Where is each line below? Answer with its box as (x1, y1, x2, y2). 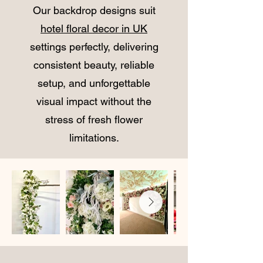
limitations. (69, 131, 119, 144)
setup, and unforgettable (38, 76, 150, 89)
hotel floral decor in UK (41, 22, 147, 35)
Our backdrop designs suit (32, 4, 156, 16)
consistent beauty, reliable (33, 58, 154, 71)
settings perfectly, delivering (29, 40, 159, 53)
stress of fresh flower (45, 113, 143, 126)
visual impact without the (36, 95, 151, 107)
